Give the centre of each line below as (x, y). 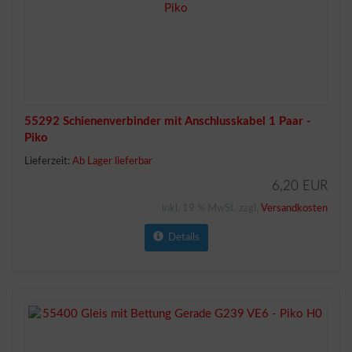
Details (181, 238)
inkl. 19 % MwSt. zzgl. (211, 209)
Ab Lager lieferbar (112, 161)
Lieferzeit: (48, 161)
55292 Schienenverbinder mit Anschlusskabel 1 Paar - (168, 121)
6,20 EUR (300, 186)
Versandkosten (294, 209)
